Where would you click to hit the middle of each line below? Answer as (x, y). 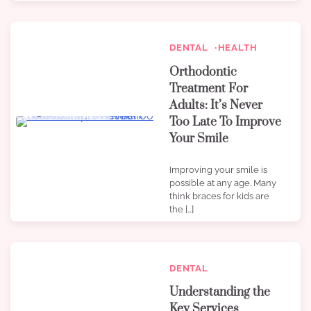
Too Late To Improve (225, 122)
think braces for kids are (219, 196)
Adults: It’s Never (216, 105)
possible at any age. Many (223, 183)
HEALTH (237, 48)
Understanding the (220, 293)
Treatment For (209, 89)
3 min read (59, 112)
